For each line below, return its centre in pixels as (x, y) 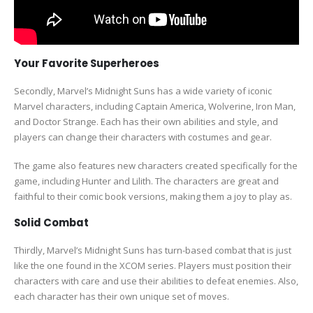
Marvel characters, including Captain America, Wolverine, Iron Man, (155, 107)
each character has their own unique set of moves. (122, 297)
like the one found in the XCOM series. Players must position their (153, 266)
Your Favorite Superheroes (87, 64)
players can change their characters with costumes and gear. (143, 137)
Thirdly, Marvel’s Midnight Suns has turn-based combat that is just (153, 250)
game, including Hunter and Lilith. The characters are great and (146, 181)
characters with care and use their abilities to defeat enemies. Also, (156, 281)
